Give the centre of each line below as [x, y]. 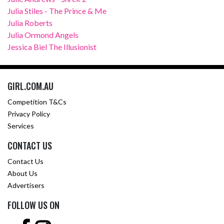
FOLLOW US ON [33, 205]
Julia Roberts [30, 23]
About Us [22, 173]
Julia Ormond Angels [43, 35]
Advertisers [26, 185]
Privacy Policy [29, 114]
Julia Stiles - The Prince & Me [57, 11]
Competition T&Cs [37, 102]
